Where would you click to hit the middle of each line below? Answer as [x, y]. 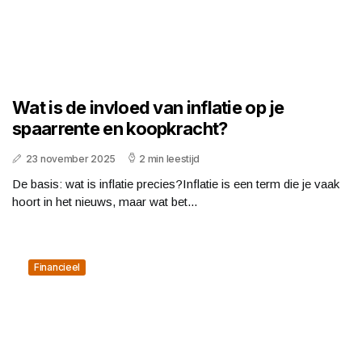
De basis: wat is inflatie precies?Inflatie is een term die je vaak [176, 183]
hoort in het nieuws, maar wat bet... [105, 201]
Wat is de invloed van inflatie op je [148, 107]
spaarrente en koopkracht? [120, 128]
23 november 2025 [70, 158]
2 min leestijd [170, 158]
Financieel [57, 267]
